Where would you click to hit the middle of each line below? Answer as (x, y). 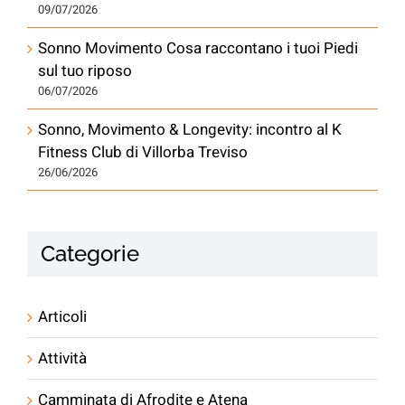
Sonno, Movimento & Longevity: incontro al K (190, 129)
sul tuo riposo (85, 71)
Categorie (90, 253)
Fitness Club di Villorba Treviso (143, 152)
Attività (62, 358)
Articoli (62, 316)
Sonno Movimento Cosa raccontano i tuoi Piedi (198, 48)
